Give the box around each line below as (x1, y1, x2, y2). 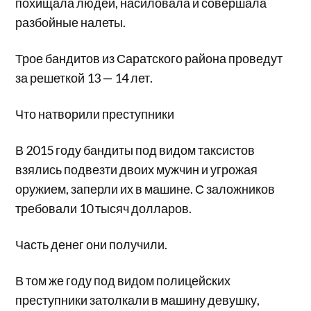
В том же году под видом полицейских (15, 273, 231, 289)
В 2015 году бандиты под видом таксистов (15, 142, 255, 158)
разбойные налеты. (15, 15, 126, 31)
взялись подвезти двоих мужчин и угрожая (15, 162, 258, 178)
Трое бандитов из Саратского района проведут (15, 51, 283, 67)
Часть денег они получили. (15, 237, 168, 253)
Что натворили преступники (15, 106, 175, 122)
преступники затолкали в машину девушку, (15, 292, 260, 308)
